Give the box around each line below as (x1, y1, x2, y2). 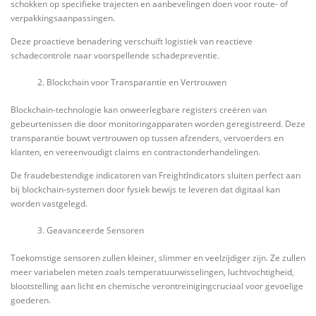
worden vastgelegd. (11, 197, 87, 209)
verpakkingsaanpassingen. (11, 11, 115, 24)
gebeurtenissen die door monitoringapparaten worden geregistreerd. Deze (11, 117, 305, 130)
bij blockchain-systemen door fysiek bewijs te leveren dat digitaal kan (11, 183, 280, 195)
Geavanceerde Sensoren (46, 224, 144, 237)
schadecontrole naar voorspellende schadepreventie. (11, 49, 219, 61)
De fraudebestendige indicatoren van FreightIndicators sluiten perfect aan (11, 169, 300, 181)
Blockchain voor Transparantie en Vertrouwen (46, 76, 226, 89)
